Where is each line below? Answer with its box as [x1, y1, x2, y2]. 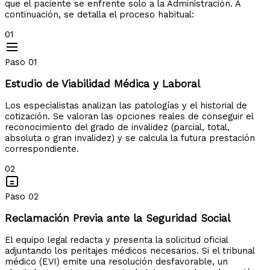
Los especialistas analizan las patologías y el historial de [5, 100, 247, 111]
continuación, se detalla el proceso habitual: [5, 9, 194, 20]
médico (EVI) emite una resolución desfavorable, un [5, 256, 228, 267]
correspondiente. [5, 143, 79, 155]
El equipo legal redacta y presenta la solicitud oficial [5, 234, 228, 245]
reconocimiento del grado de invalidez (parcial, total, [5, 122, 230, 133]
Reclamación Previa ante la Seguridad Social [5, 212, 230, 224]
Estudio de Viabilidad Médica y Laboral [5, 78, 200, 90]
